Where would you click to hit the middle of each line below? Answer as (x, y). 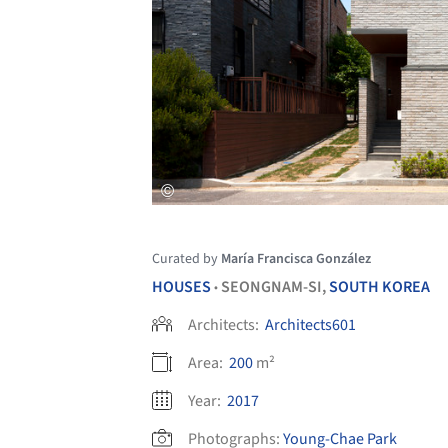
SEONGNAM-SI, (275, 287)
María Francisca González (296, 259)
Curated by (186, 259)
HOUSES (181, 287)
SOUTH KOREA (379, 287)
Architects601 (310, 325)
